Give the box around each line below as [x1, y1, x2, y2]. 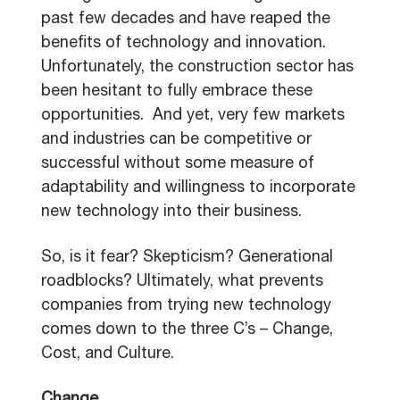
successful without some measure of [41, 156, 314, 172]
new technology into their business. [41, 204, 302, 221]
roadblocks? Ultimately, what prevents [41, 274, 323, 290]
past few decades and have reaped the [41, 12, 330, 28]
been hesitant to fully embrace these [41, 84, 312, 100]
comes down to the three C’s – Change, [41, 322, 333, 338]
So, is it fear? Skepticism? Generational [41, 250, 333, 266]
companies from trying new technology [41, 298, 331, 314]
